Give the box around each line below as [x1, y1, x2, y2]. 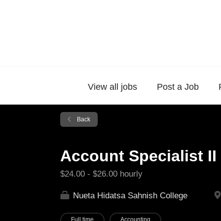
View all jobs [88, 82, 137, 92]
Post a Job [157, 82, 199, 92]
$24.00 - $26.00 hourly [60, 169, 143, 179]
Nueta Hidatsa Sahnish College [71, 191, 187, 200]
